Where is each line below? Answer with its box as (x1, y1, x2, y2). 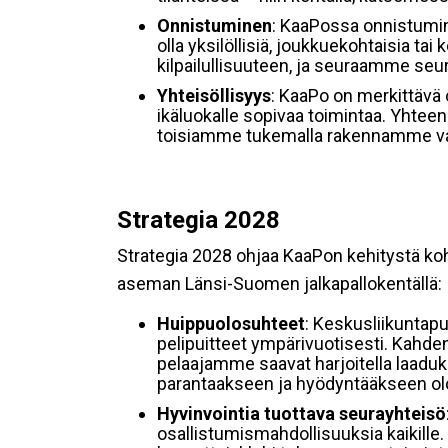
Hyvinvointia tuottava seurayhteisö (157, 403, 446, 424)
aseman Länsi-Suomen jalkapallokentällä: (117, 273, 442, 294)
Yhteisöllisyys (157, 85, 271, 106)
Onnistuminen (157, 15, 272, 36)
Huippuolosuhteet (157, 313, 305, 334)
